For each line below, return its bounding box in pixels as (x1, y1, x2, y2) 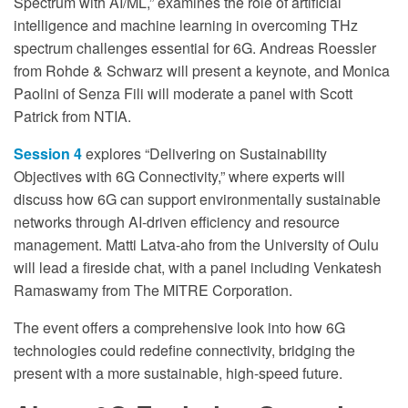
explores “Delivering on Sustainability (82, 142, 327, 164)
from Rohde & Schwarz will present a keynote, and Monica (14, 59, 390, 81)
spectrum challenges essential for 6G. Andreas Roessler (14, 36, 376, 58)
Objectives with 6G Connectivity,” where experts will (14, 165, 345, 187)
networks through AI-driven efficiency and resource (14, 210, 340, 232)
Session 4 (14, 142, 82, 164)
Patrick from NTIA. (14, 105, 131, 127)
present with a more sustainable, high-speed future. (14, 362, 342, 383)
